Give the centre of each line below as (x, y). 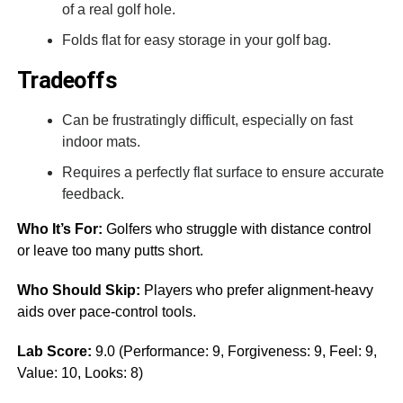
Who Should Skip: (78, 290)
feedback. (93, 193)
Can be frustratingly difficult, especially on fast (207, 120)
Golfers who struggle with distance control (237, 228)
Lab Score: (54, 351)
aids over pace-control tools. (106, 311)
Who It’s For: (59, 228)
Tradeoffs (67, 80)
